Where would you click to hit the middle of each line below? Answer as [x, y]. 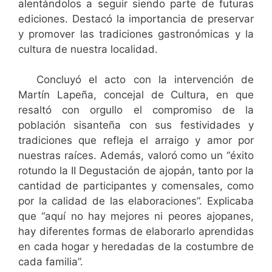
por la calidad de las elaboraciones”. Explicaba [136, 201]
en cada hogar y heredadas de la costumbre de [136, 246]
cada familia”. [51, 262]
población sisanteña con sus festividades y [136, 125]
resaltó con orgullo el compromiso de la [136, 110]
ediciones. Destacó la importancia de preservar [136, 19]
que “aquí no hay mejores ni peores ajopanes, [136, 216]
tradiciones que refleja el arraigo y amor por [136, 140]
